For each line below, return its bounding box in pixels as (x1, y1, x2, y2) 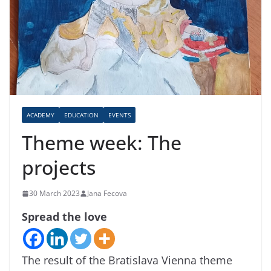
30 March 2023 (29, 188, 80, 199)
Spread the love (22, 209, 107, 224)
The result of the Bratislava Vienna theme (22, 253, 232, 268)
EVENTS (108, 111, 131, 120)
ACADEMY (27, 111, 54, 120)
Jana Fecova (87, 188, 127, 199)
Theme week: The (22, 129, 181, 156)
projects (22, 154, 96, 181)
